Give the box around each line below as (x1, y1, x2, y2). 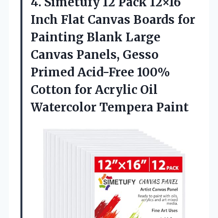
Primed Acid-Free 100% (31, 64, 170, 80)
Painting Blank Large (31, 29, 161, 45)
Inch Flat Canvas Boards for (31, 12, 195, 27)
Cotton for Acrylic (31, 82, 140, 97)
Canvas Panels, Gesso (31, 47, 159, 62)
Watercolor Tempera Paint (31, 99, 189, 115)
